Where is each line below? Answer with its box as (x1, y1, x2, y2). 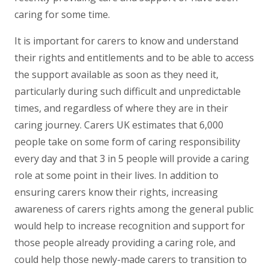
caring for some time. (14, 7, 110, 21)
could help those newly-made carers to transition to (14, 252, 247, 266)
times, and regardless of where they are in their (14, 101, 228, 115)
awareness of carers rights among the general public (14, 202, 253, 216)
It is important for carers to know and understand (14, 34, 238, 47)
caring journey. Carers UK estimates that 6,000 (14, 118, 223, 131)
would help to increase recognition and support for (14, 219, 245, 232)
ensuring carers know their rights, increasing (14, 185, 218, 199)
